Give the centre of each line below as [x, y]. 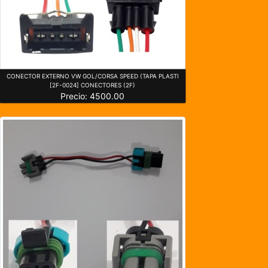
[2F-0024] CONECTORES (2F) [93, 85]
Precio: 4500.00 [93, 96]
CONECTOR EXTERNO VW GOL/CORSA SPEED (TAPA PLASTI [92, 76]
